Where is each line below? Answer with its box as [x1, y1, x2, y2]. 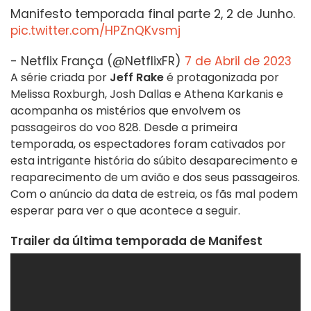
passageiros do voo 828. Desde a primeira [10, 119, 237, 136]
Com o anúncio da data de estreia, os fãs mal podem [10, 186, 298, 203]
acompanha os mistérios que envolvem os [10, 103, 241, 119]
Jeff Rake [110, 69, 164, 86]
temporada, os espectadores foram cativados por [10, 136, 286, 153]
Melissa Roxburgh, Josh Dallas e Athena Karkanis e [10, 86, 283, 103]
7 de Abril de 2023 [185, 53, 292, 70]
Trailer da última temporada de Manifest [10, 233, 262, 250]
